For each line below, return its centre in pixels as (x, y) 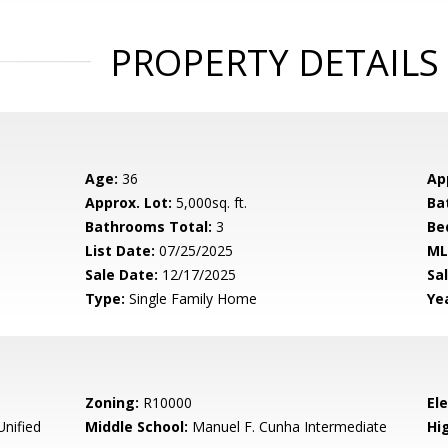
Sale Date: (122, 274)
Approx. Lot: (129, 202)
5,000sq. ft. (210, 202)
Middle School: (137, 426)
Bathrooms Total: (149, 226)
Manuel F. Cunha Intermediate (288, 426)
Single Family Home (191, 298)
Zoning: (112, 402)
